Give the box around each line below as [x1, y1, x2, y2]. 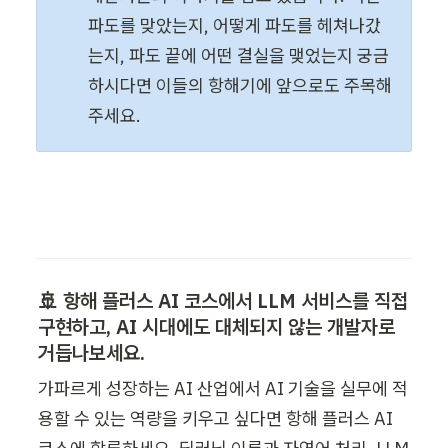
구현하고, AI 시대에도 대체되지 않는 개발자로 [38, 312, 395, 340]
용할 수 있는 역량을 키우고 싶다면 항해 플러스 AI [38, 406, 393, 430]
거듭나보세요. [38, 338, 145, 366]
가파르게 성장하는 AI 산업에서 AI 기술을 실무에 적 [38, 376, 408, 400]
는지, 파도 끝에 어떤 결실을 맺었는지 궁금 [88, 43, 390, 67]
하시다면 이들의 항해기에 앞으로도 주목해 [88, 73, 393, 97]
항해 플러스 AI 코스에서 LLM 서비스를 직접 [63, 286, 408, 314]
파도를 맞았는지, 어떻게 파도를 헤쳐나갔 [88, 13, 382, 37]
